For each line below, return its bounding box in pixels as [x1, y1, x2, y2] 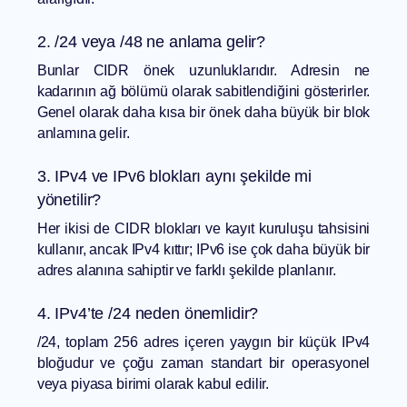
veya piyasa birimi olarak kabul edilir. [36, 376, 270, 392]
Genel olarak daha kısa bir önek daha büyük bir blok [36, 104, 371, 121]
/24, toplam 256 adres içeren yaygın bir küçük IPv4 [36, 334, 371, 351]
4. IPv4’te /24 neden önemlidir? [36, 304, 259, 323]
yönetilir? [36, 191, 102, 210]
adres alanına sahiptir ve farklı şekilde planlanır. [36, 263, 336, 279]
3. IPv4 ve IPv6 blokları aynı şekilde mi [36, 167, 313, 186]
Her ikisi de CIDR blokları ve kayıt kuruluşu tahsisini [36, 221, 371, 237]
